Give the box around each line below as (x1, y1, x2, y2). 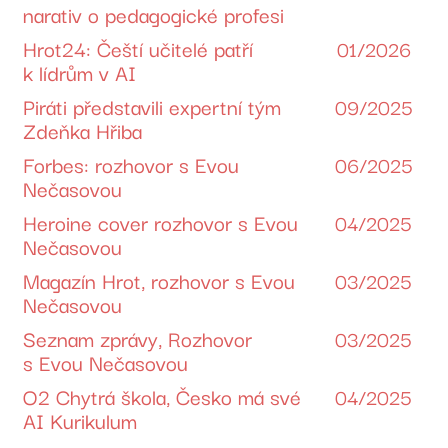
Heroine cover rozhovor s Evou (23, 205, 299, 238)
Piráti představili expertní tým (23, 89, 282, 122)
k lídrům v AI (23, 55, 137, 88)
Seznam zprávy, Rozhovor (23, 321, 253, 354)
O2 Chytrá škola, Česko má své (23, 379, 302, 412)
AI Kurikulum (23, 403, 138, 436)
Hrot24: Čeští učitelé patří (23, 31, 254, 64)
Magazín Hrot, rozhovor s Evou (23, 263, 296, 296)
